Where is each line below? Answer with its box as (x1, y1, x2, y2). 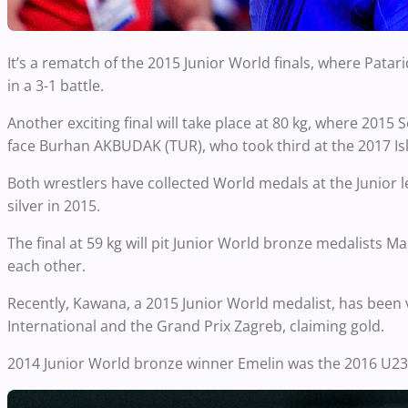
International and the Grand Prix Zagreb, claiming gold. (7, 315, 384, 336)
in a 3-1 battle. (7, 75, 104, 96)
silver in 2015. (7, 195, 100, 216)
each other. (7, 255, 86, 276)
